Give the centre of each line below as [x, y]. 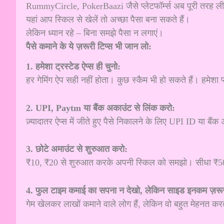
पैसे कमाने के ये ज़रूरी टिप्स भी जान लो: [89, 47]
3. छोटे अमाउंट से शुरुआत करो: [77, 149]
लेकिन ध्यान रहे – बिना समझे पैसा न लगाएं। [95, 33]
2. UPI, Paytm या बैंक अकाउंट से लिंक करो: [100, 108]
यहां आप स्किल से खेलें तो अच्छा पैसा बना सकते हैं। [108, 20]
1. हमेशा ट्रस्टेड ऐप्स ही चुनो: [73, 66]
